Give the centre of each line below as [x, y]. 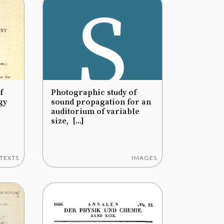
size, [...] [67, 121]
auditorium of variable [95, 111]
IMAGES [144, 158]
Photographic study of [94, 92]
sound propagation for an [101, 102]
